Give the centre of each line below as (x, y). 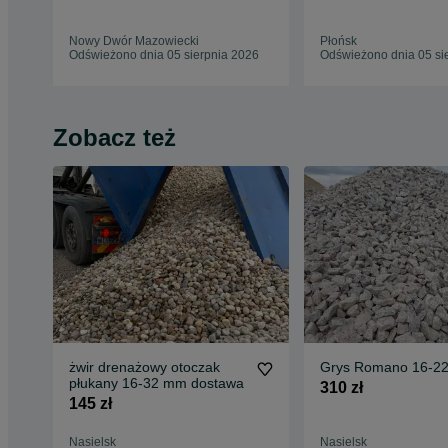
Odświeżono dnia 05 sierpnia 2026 (164, 55)
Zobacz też (114, 138)
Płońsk (338, 41)
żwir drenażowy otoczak (144, 367)
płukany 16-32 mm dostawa (156, 383)
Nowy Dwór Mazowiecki (134, 41)
